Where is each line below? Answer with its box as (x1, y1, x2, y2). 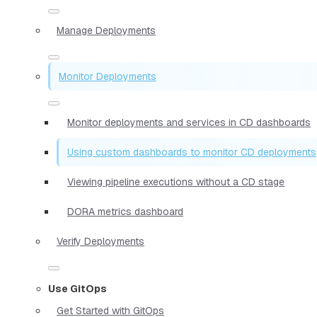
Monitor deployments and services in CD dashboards (67, 115, 311, 129)
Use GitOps (48, 282, 107, 295)
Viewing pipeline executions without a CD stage (67, 175, 284, 188)
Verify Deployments (57, 234, 144, 248)
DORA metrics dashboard (67, 204, 183, 218)
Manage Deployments (57, 23, 156, 37)
